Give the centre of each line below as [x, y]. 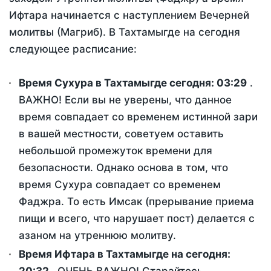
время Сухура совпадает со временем [120, 185]
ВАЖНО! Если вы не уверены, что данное [125, 100]
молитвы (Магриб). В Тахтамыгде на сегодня [125, 32]
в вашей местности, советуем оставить [121, 134]
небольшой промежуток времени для [116, 151]
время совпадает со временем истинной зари [138, 117]
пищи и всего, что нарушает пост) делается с [137, 219]
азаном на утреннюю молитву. [97, 236]
